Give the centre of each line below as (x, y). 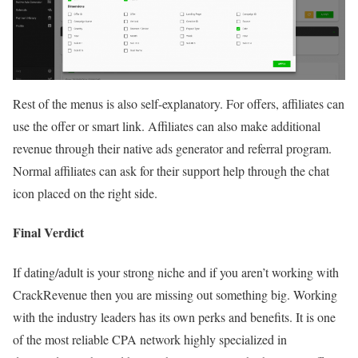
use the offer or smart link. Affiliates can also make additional (167, 126)
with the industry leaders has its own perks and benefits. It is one (174, 316)
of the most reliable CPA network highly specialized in (150, 339)
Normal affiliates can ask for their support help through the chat (171, 171)
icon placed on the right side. (85, 193)
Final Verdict (48, 233)
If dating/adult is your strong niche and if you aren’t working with (176, 272)
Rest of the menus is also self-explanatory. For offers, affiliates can (179, 104)
